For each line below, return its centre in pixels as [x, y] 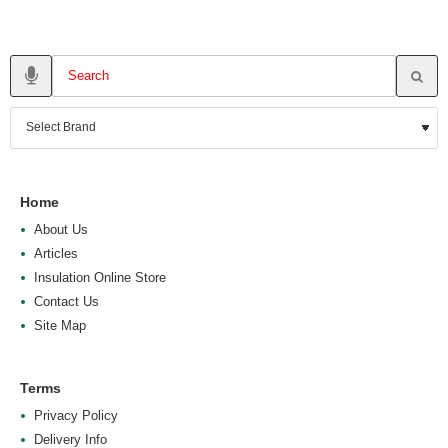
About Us [61, 229]
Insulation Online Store [100, 277]
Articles [56, 253]
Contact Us [66, 301]
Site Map [60, 325]
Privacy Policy [76, 415]
